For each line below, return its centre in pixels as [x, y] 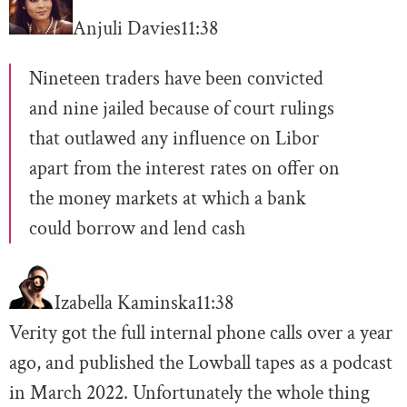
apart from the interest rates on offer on [184, 169]
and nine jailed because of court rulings [182, 109]
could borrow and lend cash [137, 229]
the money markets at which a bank [168, 199]
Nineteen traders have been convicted [176, 79]
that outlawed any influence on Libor [174, 139]
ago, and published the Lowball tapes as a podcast [201, 363]
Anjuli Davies [127, 29]
